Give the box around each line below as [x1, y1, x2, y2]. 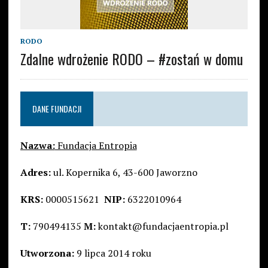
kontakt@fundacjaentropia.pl [95, 220, 229, 233]
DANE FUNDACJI [32, 102, 81, 115]
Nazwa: [20, 139, 55, 153]
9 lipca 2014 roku [74, 246, 151, 260]
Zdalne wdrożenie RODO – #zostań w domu [20, 48, 243, 70]
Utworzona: [20, 246, 74, 260]
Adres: [20, 166, 51, 179]
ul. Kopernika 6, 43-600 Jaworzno [50, 166, 197, 179]
